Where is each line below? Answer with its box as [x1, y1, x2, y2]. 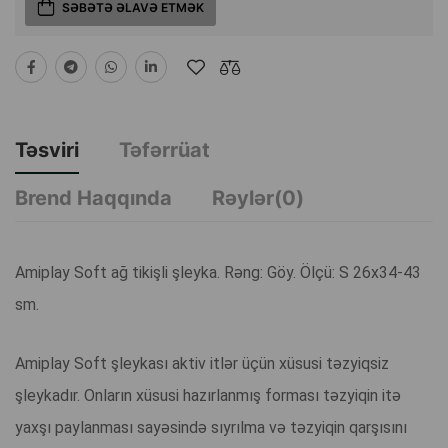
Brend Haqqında [15, 186, 172, 211]
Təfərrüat [119, 138, 210, 163]
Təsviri [15, 138, 79, 163]
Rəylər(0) [212, 186, 304, 211]
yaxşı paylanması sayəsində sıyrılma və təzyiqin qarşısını [15, 418, 407, 438]
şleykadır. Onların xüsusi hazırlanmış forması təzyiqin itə [15, 386, 401, 406]
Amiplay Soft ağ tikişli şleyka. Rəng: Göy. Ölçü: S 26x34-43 [15, 263, 421, 283]
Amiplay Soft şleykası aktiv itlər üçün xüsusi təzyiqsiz [15, 354, 389, 374]
